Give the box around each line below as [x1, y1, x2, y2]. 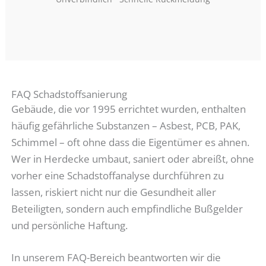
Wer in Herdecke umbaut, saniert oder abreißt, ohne [11, 152, 255, 166]
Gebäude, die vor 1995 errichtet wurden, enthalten [11, 102, 246, 116]
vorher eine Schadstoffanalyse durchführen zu [11, 169, 224, 183]
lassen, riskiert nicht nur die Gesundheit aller [11, 185, 217, 199]
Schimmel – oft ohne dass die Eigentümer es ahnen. [11, 135, 250, 150]
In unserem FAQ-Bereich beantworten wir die [11, 250, 221, 264]
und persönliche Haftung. [11, 218, 128, 233]
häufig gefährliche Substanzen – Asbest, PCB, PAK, [11, 119, 241, 133]
